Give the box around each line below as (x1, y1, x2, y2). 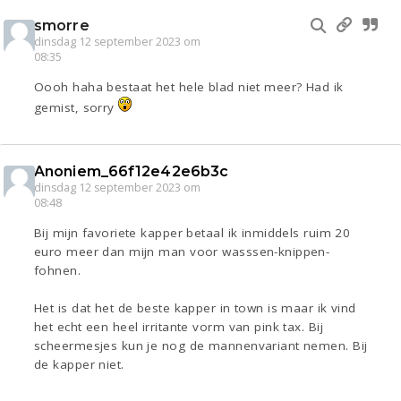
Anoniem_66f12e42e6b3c (34, 163, 229, 181)
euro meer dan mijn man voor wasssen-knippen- (34, 243, 330, 260)
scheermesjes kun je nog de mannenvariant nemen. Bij (34, 337, 368, 354)
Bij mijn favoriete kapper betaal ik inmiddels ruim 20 (34, 225, 351, 242)
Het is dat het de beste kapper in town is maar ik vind (34, 300, 356, 317)
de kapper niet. (34, 356, 124, 373)
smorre (34, 17, 90, 35)
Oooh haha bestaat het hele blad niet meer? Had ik (34, 79, 344, 96)
